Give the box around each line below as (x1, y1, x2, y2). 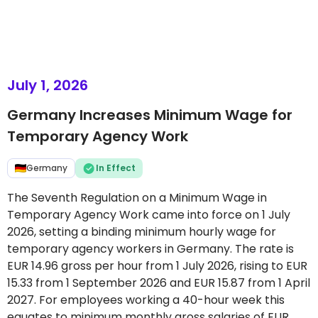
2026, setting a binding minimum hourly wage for (7, 224, 276, 240)
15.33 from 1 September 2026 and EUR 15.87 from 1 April (7, 275, 310, 291)
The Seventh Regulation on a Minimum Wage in (7, 190, 267, 206)
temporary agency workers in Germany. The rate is (7, 241, 294, 257)
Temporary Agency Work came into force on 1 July (7, 207, 290, 223)
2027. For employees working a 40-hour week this (7, 292, 285, 308)
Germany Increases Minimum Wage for (7, 105, 292, 125)
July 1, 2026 (7, 75, 88, 95)
